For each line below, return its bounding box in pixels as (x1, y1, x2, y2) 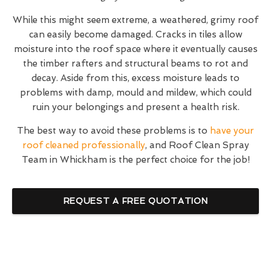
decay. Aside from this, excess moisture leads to (31, 73, 240, 84)
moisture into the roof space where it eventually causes (13, 44, 258, 55)
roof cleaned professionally (22, 140, 145, 151)
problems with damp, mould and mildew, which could (19, 87, 252, 99)
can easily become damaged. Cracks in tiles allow (28, 29, 243, 41)
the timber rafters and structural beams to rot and (23, 58, 248, 70)
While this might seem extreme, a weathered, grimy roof (13, 15, 258, 26)
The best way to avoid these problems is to (17, 125, 210, 137)
